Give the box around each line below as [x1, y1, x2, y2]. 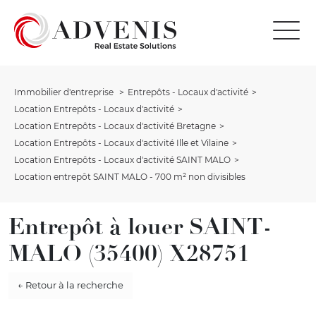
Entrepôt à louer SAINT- [8, 212, 272, 241]
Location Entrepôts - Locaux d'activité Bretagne [14, 120, 216, 131]
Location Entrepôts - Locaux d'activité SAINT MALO [14, 154, 231, 165]
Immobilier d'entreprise [14, 86, 116, 97]
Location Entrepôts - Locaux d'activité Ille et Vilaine [14, 137, 229, 148]
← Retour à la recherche [17, 279, 123, 291]
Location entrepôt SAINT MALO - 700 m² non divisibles [14, 171, 245, 182]
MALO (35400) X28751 [8, 238, 250, 267]
